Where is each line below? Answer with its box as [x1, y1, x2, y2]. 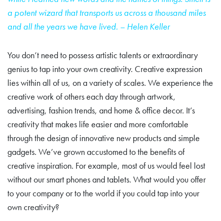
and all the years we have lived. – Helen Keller [7, 20, 170, 32]
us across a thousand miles [115, 6, 206, 18]
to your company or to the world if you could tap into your [7, 187, 199, 199]
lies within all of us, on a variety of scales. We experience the [7, 76, 213, 88]
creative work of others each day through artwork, [7, 90, 176, 102]
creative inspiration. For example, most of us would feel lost [7, 159, 205, 171]
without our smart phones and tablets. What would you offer [7, 173, 206, 185]
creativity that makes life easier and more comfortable [7, 118, 188, 130]
